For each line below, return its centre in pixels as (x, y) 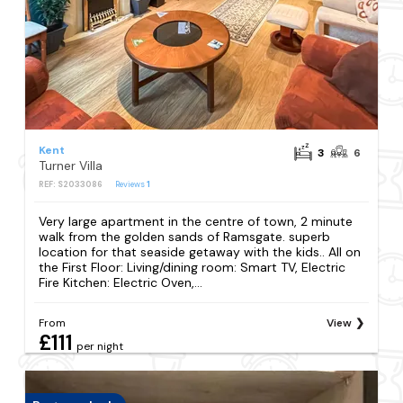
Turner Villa (71, 166)
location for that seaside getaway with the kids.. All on (200, 251)
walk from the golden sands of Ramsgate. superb (185, 236)
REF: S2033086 (71, 185)
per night (100, 346)
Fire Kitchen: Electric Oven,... (121, 282)
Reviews (131, 185)
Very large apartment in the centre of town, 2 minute (196, 221)
